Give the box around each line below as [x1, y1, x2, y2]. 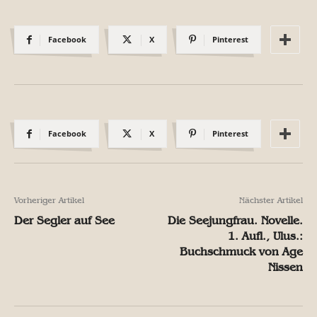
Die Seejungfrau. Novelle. [168, 213, 303, 227]
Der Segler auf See [14, 213, 115, 227]
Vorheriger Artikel [14, 195, 84, 205]
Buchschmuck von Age [180, 244, 303, 258]
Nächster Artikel [239, 195, 303, 205]
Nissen [268, 260, 303, 274]
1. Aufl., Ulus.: [228, 229, 303, 243]
